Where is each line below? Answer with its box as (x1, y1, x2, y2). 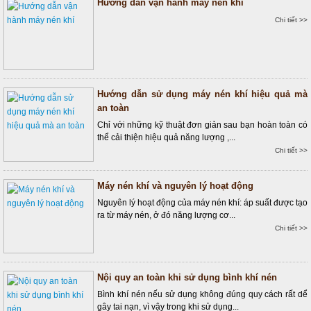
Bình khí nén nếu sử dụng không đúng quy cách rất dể (97, 289, 308, 299)
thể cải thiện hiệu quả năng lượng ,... (97, 133, 235, 142)
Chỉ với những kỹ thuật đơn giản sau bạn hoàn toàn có (97, 120, 308, 130)
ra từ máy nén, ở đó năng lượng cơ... (97, 210, 235, 220)
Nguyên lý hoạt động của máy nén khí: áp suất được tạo (97, 198, 308, 208)
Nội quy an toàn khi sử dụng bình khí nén (97, 272, 277, 283)
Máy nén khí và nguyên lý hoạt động (97, 180, 253, 191)
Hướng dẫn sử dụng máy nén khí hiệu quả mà (97, 89, 308, 99)
